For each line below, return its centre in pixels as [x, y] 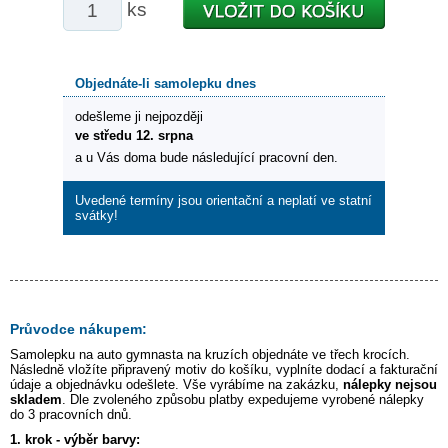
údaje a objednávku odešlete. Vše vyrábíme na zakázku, [176, 385]
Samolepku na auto [68, 355]
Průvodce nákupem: [78, 329]
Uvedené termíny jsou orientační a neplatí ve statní [223, 201]
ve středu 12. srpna [134, 136]
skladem [36, 400]
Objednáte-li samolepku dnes [165, 84]
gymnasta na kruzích [187, 355]
